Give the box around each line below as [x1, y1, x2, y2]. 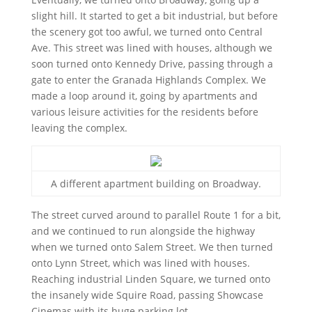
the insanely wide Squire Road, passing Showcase [31, 288, 263, 302]
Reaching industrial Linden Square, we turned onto [31, 272, 270, 286]
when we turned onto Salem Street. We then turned [31, 240, 273, 253]
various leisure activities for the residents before [31, 105, 258, 118]
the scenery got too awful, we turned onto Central [31, 25, 263, 38]
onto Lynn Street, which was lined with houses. [31, 256, 250, 270]
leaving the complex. [31, 121, 127, 134]
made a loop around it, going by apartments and [31, 89, 258, 102]
